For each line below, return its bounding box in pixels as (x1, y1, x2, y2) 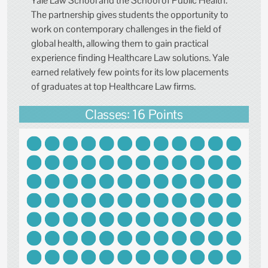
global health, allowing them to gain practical (31, 37, 208, 50)
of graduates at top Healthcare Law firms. (31, 80, 197, 93)
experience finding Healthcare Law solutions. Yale (31, 51, 229, 65)
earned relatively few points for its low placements (31, 66, 229, 79)
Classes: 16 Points (85, 106, 183, 123)
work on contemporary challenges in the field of (31, 23, 221, 36)
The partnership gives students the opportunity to (31, 8, 229, 22)
